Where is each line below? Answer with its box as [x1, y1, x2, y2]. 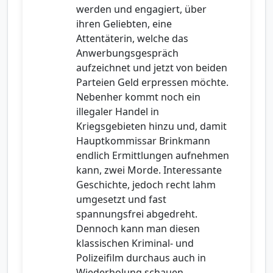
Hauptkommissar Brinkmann [76, 134, 210, 148]
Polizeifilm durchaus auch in [76, 251, 206, 265]
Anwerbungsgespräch [76, 46, 179, 60]
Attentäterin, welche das [76, 32, 188, 46]
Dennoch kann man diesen [76, 222, 200, 236]
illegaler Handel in [76, 105, 159, 119]
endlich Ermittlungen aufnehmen [76, 149, 229, 163]
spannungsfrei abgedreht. [76, 207, 197, 221]
